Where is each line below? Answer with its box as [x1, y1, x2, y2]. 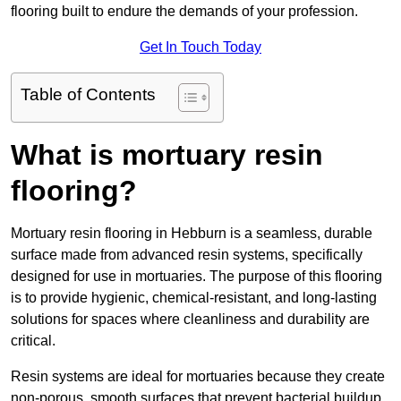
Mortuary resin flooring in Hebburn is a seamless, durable [11, 226, 372, 242]
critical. [11, 333, 55, 349]
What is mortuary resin [11, 139, 323, 172]
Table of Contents [21, 85, 156, 105]
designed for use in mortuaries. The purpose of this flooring [11, 269, 382, 285]
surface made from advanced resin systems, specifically [11, 247, 363, 263]
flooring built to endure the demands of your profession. [11, 4, 358, 20]
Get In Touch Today [140, 39, 261, 55]
